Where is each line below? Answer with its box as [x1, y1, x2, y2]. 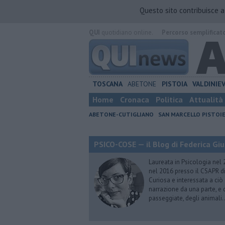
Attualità [189, 94, 223, 104]
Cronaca [120, 94, 149, 104]
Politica [156, 94, 183, 104]
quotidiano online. [100, 28, 153, 37]
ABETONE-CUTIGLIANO [89, 110, 154, 118]
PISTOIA [161, 79, 187, 88]
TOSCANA [92, 79, 123, 88]
